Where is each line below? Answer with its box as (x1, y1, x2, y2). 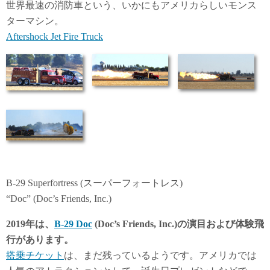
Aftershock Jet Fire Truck (6, 31, 103, 42)
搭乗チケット (6, 250, 64, 260)
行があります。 (6, 234, 74, 245)
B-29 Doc (54, 218, 92, 229)
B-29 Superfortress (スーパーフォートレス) (6, 177, 183, 188)
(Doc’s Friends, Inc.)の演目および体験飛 (92, 218, 264, 229)
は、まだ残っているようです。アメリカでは (64, 250, 257, 260)
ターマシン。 (6, 15, 64, 26)
